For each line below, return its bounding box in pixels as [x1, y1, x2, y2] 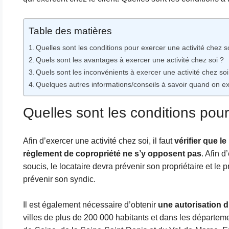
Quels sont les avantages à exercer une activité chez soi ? [36, 55, 224, 64]
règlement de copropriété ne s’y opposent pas [22, 149, 201, 158]
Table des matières [28, 26, 112, 37]
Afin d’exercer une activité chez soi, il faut [22, 136, 174, 145]
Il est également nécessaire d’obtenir [22, 200, 158, 210]
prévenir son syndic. [22, 174, 96, 184]
